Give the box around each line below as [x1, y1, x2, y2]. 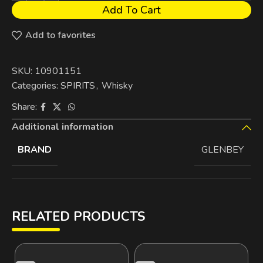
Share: [12, 100, 37, 114]
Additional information [12, 120, 113, 133]
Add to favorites [25, 29, 96, 42]
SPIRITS [60, 79, 95, 92]
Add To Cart [102, 2, 161, 17]
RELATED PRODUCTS [12, 207, 145, 225]
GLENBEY [201, 143, 244, 157]
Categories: [12, 79, 58, 92]
